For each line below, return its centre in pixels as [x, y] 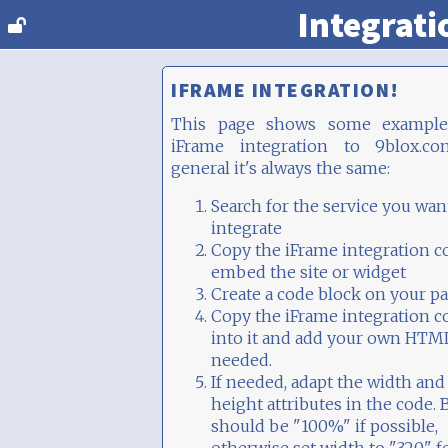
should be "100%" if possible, [324, 426]
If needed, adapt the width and [328, 382]
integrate [246, 228]
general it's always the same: [280, 168]
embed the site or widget [308, 272]
